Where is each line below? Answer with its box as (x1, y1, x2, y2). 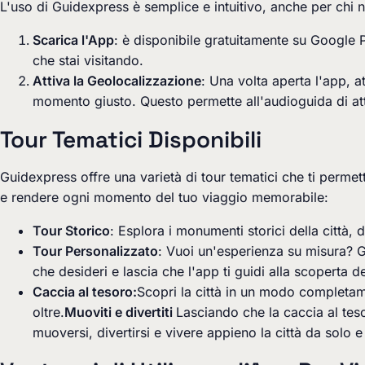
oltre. (33, 304, 64, 320)
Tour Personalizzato (33, 243, 158, 259)
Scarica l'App (33, 32, 114, 48)
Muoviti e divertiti (64, 304, 176, 320)
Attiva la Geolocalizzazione (33, 73, 201, 89)
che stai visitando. (33, 52, 143, 68)
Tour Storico (33, 222, 110, 239)
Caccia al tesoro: (33, 284, 137, 300)
